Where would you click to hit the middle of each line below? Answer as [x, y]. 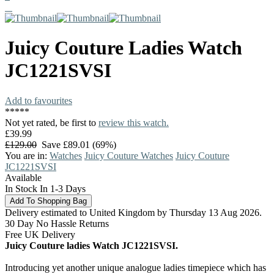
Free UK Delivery [40, 234]
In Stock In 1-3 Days [45, 188]
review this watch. [134, 122]
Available [23, 177]
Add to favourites [39, 100]
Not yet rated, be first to [52, 122]
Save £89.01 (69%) [76, 144]
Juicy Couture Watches [129, 155]
